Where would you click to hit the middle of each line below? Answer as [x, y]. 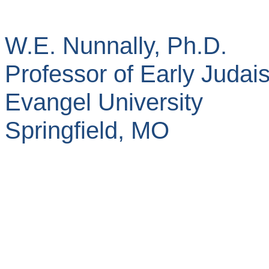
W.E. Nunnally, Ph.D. [116, 46]
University [150, 102]
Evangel [48, 102]
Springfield [61, 130]
